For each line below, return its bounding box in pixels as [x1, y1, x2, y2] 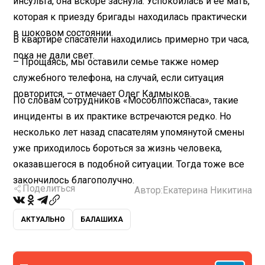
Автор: [134, 184, 163, 196]
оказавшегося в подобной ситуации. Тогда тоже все [13, 158, 245, 170]
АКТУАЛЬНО [21, 215, 66, 224]
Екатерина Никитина [162, 184, 252, 196]
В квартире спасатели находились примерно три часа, [13, 33, 250, 45]
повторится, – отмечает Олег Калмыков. [13, 88, 192, 99]
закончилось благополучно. [13, 174, 135, 186]
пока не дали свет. [13, 49, 95, 61]
